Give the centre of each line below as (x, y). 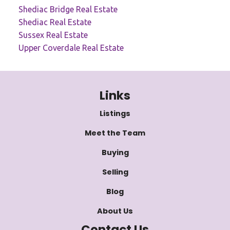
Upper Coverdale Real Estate (71, 47)
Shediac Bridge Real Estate (68, 9)
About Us (115, 211)
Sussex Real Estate (53, 35)
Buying (115, 152)
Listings (115, 113)
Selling (115, 172)
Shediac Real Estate (55, 22)
